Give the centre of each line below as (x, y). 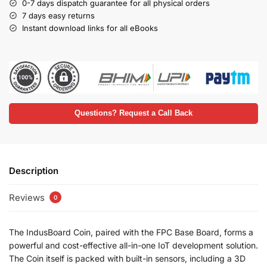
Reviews (28, 198)
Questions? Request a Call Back (133, 113)
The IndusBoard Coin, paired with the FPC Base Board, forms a (131, 232)
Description (34, 170)
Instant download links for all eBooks (90, 28)
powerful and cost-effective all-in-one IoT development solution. (133, 246)
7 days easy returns (58, 15)
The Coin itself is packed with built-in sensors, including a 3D (127, 259)
